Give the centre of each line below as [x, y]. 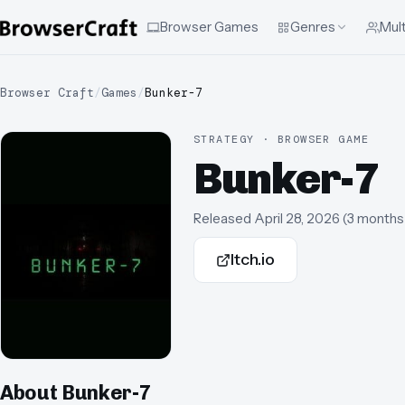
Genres [313, 27]
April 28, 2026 [297, 219]
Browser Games [209, 27]
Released [222, 219]
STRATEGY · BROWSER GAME [282, 139]
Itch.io [253, 260]
